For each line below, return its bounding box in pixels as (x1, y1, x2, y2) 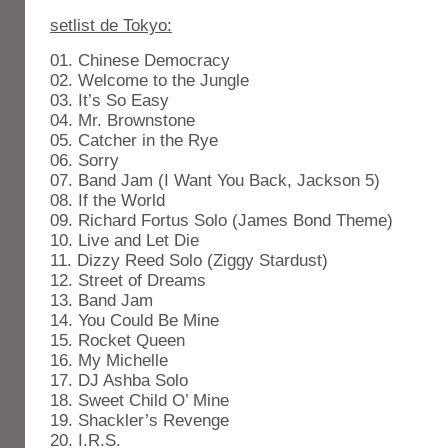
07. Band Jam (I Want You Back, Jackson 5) (50, 171, 380, 190)
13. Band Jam (50, 291, 153, 310)
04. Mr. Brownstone (50, 111, 195, 130)
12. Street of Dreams (50, 271, 206, 290)
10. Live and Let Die (50, 231, 199, 250)
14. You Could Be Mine (50, 311, 219, 330)
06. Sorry (50, 151, 119, 170)
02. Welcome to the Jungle (50, 71, 249, 90)
